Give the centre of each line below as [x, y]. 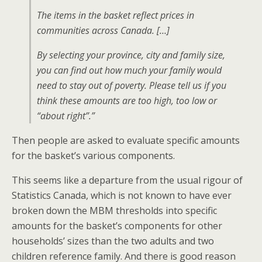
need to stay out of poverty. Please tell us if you [132, 85]
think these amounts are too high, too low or [127, 101]
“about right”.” [66, 116]
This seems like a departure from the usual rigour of [127, 180]
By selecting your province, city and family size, [131, 55]
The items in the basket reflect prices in [116, 15]
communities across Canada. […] [103, 30]
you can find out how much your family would [129, 70]
